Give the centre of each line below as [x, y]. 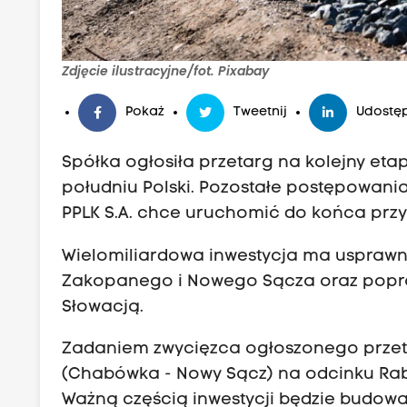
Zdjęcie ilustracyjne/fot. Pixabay [166, 71]
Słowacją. [103, 307]
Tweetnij [261, 113]
